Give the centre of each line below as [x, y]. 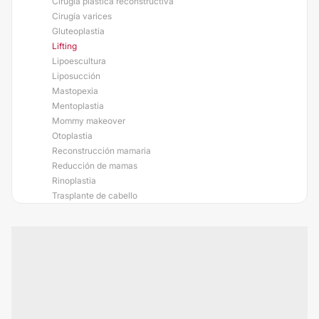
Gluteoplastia [78, 31]
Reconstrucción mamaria [101, 151]
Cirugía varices [82, 16]
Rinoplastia [74, 181]
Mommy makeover [89, 121]
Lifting [64, 46]
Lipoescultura [79, 61]
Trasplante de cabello [95, 195]
